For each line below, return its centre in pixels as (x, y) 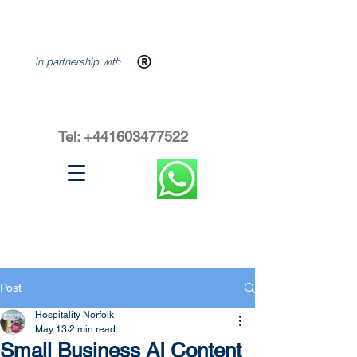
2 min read (92, 329)
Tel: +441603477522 (123, 137)
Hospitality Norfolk (75, 315)
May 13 (51, 329)
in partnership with (78, 61)
